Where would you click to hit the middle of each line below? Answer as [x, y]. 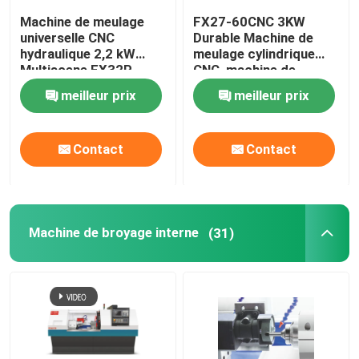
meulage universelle [253, 86]
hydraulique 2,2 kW [78, 54]
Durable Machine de [254, 38]
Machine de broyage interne [113, 233]
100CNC [46, 86]
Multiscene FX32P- [79, 70]
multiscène [227, 102]
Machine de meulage [83, 22]
